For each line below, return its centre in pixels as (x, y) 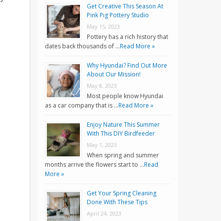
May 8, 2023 (102, 86)
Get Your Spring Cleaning (122, 193)
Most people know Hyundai (125, 96)
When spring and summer (123, 155)
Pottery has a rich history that (128, 37)
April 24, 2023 (104, 214)
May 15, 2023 (103, 27)
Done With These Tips (117, 202)
